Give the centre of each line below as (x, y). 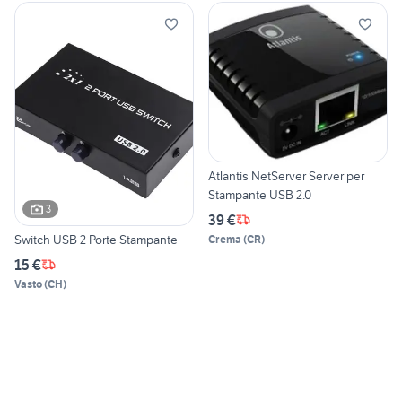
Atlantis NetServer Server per (286, 175)
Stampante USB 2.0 (260, 194)
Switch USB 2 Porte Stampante (96, 239)
